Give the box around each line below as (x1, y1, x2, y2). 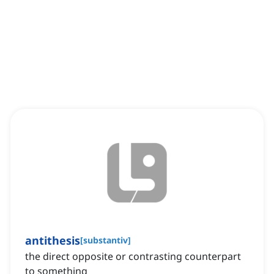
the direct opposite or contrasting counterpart (25, 250, 241, 264)
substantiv (83, 234, 128, 246)
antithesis (25, 233, 80, 248)
